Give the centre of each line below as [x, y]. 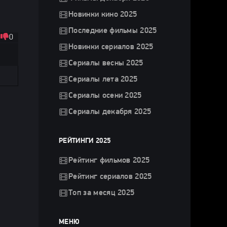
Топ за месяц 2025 [102, 193]
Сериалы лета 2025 [103, 80]
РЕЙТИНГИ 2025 [85, 141]
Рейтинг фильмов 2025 [109, 161]
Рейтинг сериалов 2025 [110, 177]
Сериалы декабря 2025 [110, 112]
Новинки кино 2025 [103, 15]
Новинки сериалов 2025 [111, 47]
